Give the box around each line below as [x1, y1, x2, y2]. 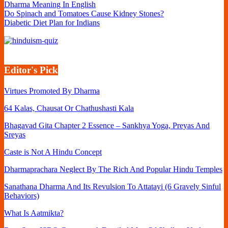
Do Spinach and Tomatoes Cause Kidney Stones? [4, 9, 164, 18]
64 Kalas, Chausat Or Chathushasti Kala [4, 104, 134, 113]
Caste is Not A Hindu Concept [4, 148, 102, 157]
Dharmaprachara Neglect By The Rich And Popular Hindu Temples [4, 165, 222, 174]
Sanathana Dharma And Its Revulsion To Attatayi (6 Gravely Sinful [4, 182, 221, 191]
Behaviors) [4, 191, 39, 201]
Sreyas [4, 130, 25, 139]
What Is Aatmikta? [4, 209, 64, 218]
